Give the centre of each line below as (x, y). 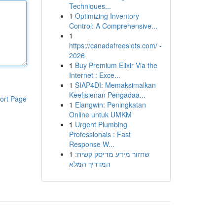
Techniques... (90, 6)
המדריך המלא (90, 164)
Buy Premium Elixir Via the (116, 65)
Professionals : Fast (100, 134)
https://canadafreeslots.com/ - (115, 45)
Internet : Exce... (94, 75)
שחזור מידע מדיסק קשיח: (112, 154)
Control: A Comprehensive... (113, 26)
